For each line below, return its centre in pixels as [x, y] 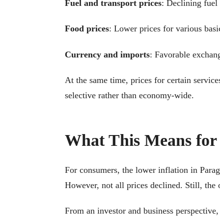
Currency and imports [107, 54]
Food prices [87, 29]
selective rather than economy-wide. [129, 96]
